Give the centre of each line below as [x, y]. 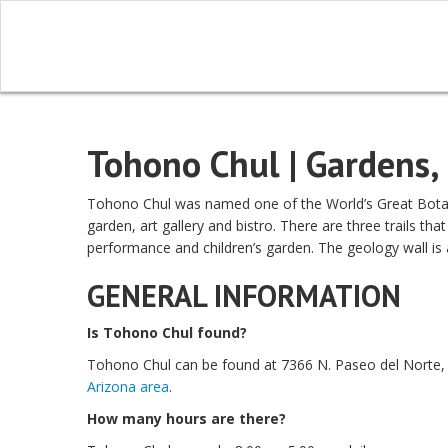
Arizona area [128, 386]
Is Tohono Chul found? [167, 332]
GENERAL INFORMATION [244, 295]
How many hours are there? [186, 418]
